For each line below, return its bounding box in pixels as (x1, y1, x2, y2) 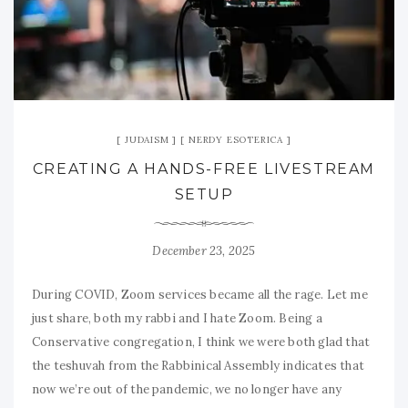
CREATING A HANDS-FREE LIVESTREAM (32, 160, 376, 178)
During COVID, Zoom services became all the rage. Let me (32, 287, 368, 303)
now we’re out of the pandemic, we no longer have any (32, 382, 342, 398)
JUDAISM (125, 134, 169, 147)
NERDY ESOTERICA (188, 134, 283, 147)
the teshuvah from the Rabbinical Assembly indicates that (32, 358, 364, 374)
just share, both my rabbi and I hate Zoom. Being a (32, 311, 322, 327)
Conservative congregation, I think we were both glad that (32, 334, 371, 351)
